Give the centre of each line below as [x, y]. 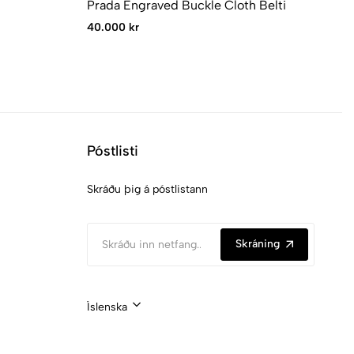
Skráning [258, 244]
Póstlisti [112, 151]
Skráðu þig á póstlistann [147, 189]
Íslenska [107, 307]
